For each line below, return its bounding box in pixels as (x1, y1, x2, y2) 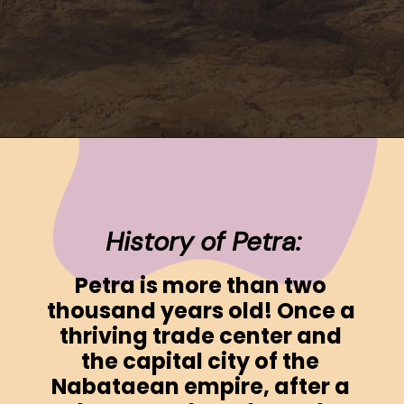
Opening (50, 155, 100, 170)
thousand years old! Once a (47, 296, 356, 326)
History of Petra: (106, 225, 302, 260)
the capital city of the (81, 346, 320, 377)
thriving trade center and (59, 321, 342, 352)
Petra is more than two (74, 271, 326, 301)
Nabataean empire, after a (50, 372, 350, 402)
